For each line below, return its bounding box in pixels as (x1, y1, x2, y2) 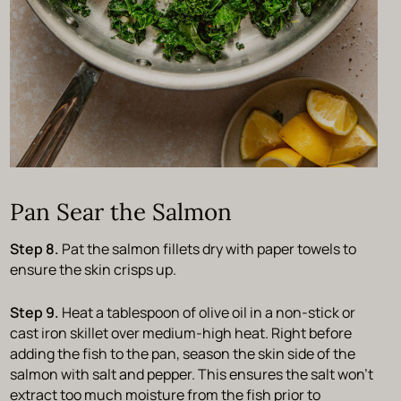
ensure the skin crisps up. (9, 260, 179, 280)
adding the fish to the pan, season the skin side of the (9, 344, 355, 364)
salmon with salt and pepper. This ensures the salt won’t (9, 364, 373, 385)
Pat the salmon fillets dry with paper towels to (61, 239, 356, 260)
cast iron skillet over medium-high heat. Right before (9, 323, 352, 344)
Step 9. (9, 303, 62, 323)
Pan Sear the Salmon (9, 197, 232, 227)
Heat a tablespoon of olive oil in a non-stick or (61, 303, 355, 323)
